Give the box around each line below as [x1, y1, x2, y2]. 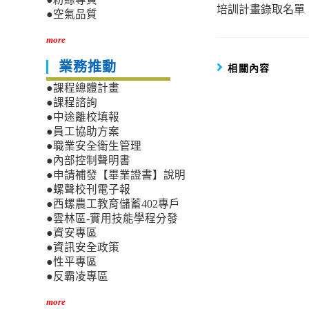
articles [216, 6, 267, 26]
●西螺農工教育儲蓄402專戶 [46, 198, 181, 210]
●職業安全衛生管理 [46, 140, 142, 152]
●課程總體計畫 [46, 82, 120, 94]
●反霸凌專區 [46, 270, 109, 283]
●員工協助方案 [46, 126, 120, 138]
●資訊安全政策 [46, 241, 120, 254]
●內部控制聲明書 [46, 154, 131, 167]
